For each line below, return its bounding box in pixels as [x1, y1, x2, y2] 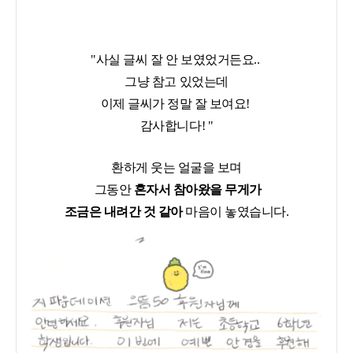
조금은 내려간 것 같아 [64, 205, 183, 219]
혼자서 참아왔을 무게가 [133, 183, 262, 197]
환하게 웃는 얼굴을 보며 [111, 161, 242, 175]
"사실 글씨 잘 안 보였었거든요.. [91, 53, 262, 67]
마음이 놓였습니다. [182, 205, 289, 219]
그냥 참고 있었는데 [124, 75, 229, 89]
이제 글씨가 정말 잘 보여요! [100, 97, 253, 111]
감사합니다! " [139, 119, 214, 133]
